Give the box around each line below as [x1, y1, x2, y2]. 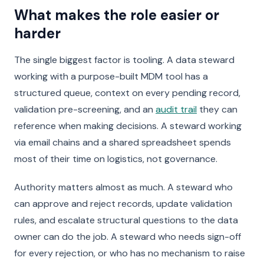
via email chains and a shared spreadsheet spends [14, 136, 231, 148]
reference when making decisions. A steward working [14, 120, 242, 132]
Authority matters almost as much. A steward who [14, 181, 233, 193]
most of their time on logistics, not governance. [14, 153, 217, 165]
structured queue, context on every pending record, [14, 87, 240, 99]
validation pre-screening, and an [14, 103, 156, 115]
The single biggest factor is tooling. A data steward [14, 54, 235, 66]
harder [14, 24, 61, 42]
